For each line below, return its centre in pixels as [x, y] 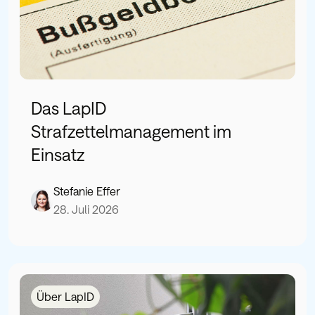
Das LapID [69, 108]
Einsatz [58, 155]
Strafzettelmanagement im [131, 131]
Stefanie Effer [87, 191]
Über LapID [65, 297]
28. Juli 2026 [86, 210]
